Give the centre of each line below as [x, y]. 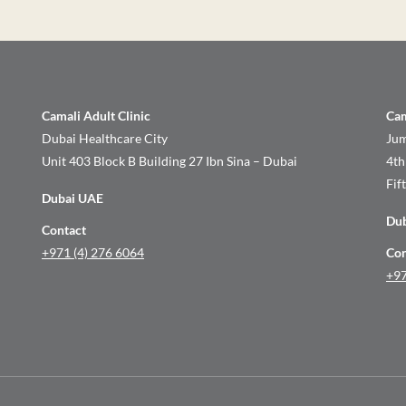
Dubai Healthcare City [105, 138]
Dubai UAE [72, 198]
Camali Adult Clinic [96, 116]
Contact [64, 230]
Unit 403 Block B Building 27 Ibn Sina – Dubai [169, 161]
